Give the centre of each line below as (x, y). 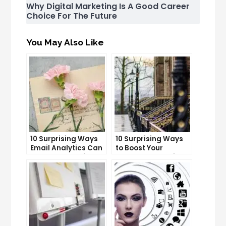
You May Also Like (65, 43)
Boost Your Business (66, 157)
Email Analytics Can (67, 148)
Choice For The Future (72, 16)
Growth (44, 166)
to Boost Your (139, 148)
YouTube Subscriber (151, 157)
